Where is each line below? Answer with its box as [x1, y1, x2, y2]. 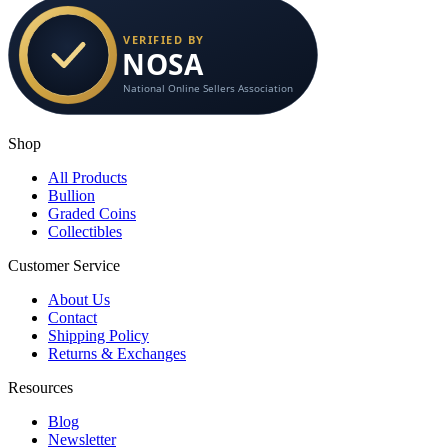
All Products [48, 169, 127, 187]
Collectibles [48, 223, 122, 241]
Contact [48, 309, 97, 327]
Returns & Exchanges [48, 345, 186, 363]
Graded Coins [48, 205, 136, 223]
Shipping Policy [48, 327, 149, 345]
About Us [48, 291, 110, 309]
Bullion [48, 187, 95, 205]
